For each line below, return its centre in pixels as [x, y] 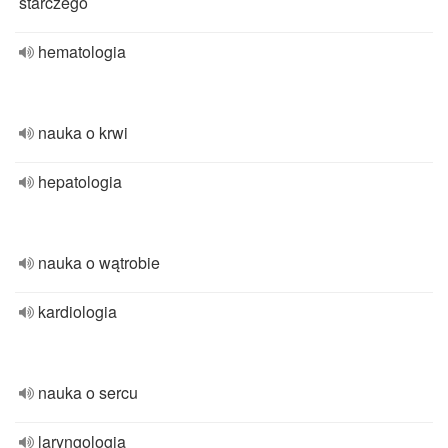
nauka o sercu [88, 392]
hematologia [82, 51]
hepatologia [80, 181]
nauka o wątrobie [99, 262]
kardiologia [77, 311]
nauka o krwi [83, 132]
